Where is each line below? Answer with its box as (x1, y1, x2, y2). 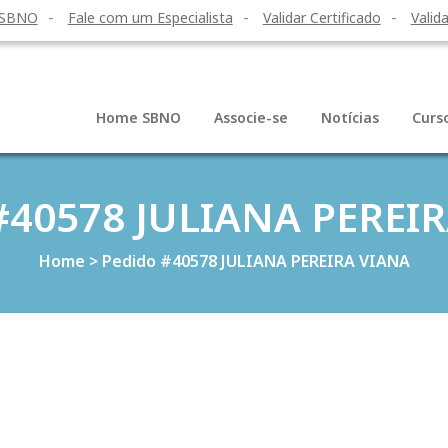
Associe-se (214, 108, 288, 127)
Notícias (321, 108, 379, 127)
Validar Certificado (262, 7, 381, 27)
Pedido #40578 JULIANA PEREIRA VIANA (101, 250, 410, 272)
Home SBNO (96, 108, 181, 127)
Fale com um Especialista (67, 7, 233, 27)
